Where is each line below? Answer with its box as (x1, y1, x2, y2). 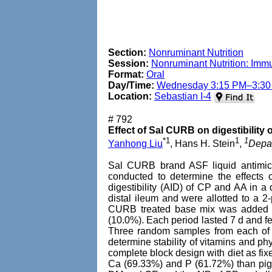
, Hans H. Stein (170, 138, 235, 149)
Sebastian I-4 (154, 91, 211, 102)
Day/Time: (108, 80, 154, 90)
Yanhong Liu (108, 138, 163, 149)
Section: (108, 47, 146, 58)
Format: (108, 69, 144, 80)
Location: (108, 91, 152, 102)
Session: (108, 58, 149, 69)
